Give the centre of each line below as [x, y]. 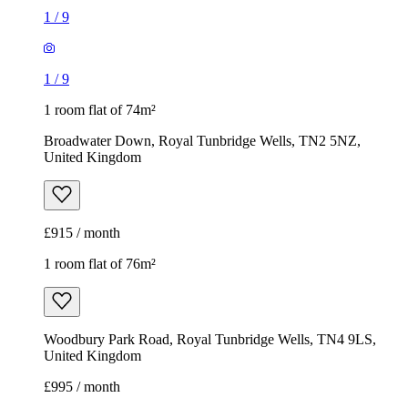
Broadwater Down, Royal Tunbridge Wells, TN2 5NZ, [202, 141]
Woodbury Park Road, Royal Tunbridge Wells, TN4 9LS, [210, 340]
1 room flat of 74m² [100, 110]
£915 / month [82, 233]
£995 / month [82, 387]
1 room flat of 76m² [100, 264]
